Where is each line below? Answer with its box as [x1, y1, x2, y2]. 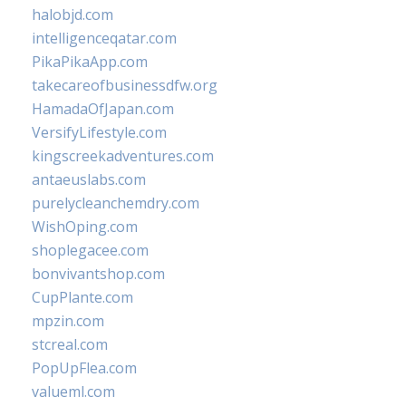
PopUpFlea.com [32, 358, 137, 378]
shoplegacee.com [32, 240, 149, 260]
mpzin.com [32, 311, 104, 331]
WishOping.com [32, 217, 138, 237]
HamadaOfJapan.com [32, 99, 174, 119]
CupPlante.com [32, 287, 133, 307]
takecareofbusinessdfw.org [32, 75, 217, 95]
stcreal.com [32, 334, 108, 354]
